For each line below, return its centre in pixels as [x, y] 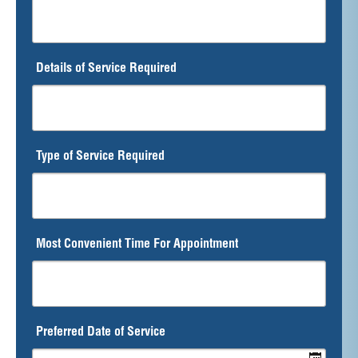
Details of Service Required [106, 69]
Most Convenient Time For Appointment [137, 245]
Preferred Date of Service [101, 333]
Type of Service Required [100, 157]
